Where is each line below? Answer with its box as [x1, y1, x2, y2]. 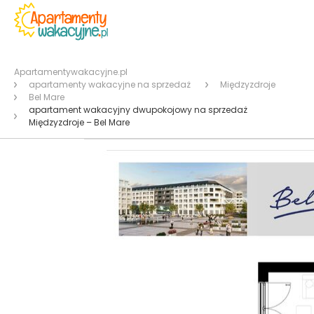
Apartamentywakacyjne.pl [14, 66, 128, 78]
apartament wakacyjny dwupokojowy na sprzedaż [29, 104, 248, 116]
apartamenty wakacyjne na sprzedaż [29, 78, 191, 90]
